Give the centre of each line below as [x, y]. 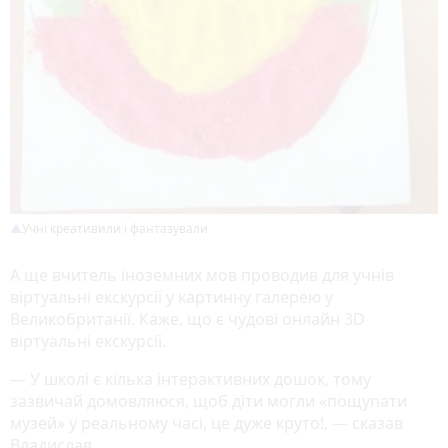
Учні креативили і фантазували [115, 229]
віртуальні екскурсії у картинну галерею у [171, 297]
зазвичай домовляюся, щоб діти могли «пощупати [208, 401]
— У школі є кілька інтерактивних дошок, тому [190, 379]
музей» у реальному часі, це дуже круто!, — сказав [206, 423]
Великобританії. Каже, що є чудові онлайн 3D [187, 319]
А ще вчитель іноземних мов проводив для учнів [202, 275]
